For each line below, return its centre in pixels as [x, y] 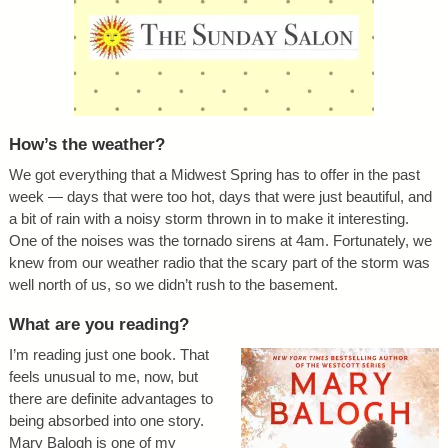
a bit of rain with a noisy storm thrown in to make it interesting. [208, 219]
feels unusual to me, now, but [103, 377]
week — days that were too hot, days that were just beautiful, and [220, 197]
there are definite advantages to [110, 399]
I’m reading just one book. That [108, 355]
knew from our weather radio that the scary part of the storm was [219, 263]
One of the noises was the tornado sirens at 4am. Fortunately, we [220, 241]
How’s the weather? [86, 144]
